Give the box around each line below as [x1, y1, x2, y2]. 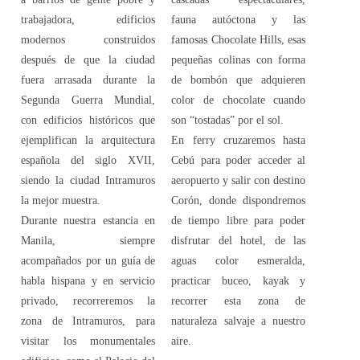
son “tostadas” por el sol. [171, 113, 284, 126]
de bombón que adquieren [171, 73, 306, 86]
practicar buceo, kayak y [171, 274, 306, 287]
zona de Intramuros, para [21, 314, 156, 327]
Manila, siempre [21, 234, 156, 247]
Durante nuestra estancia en [21, 214, 156, 227]
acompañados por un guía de [21, 254, 156, 267]
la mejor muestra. [21, 194, 100, 207]
